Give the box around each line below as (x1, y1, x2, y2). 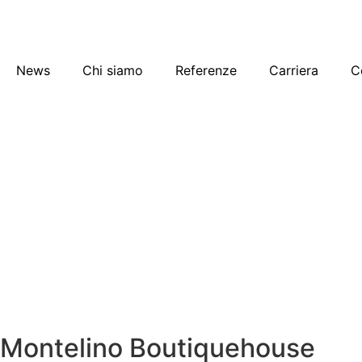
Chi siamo (82, 62, 143, 78)
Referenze (175, 62, 237, 78)
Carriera (269, 62, 318, 78)
